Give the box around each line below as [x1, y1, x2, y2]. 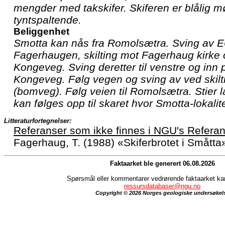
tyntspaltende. [14, 14, 81, 26]
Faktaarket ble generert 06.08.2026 [109, 159, 215, 167]
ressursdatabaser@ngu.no [124, 182, 200, 190]
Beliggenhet [14, 26, 69, 37]
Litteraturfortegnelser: [4, 117, 71, 125]
